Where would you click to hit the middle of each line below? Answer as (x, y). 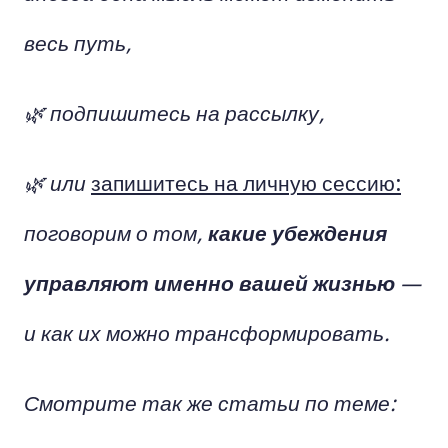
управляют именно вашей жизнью (209, 282)
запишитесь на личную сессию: (246, 182)
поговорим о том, (116, 232)
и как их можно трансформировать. (207, 332)
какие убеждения (297, 232)
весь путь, (78, 42)
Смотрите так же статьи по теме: (210, 402)
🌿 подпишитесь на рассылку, (174, 112)
